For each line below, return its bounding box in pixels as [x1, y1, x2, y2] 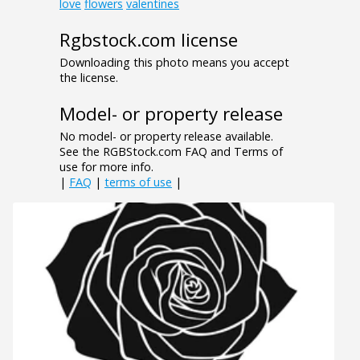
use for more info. [59, 159, 153, 175]
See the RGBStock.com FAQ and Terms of [59, 144, 283, 160]
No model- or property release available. [59, 129, 273, 145]
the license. [59, 70, 118, 86]
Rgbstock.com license [59, 27, 238, 53]
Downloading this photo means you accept [59, 55, 289, 71]
